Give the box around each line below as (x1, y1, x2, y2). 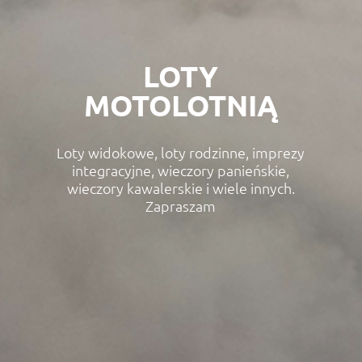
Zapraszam (145, 196, 217, 215)
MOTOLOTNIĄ (83, 86, 278, 123)
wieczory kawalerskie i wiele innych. (66, 178, 295, 197)
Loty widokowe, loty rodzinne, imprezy (57, 142, 305, 162)
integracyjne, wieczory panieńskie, (72, 160, 290, 179)
